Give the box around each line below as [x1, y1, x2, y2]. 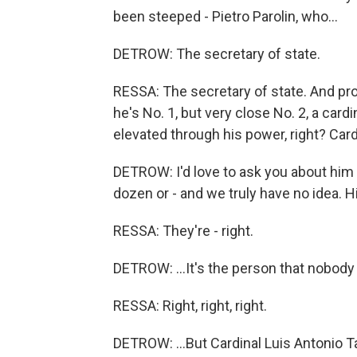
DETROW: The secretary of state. [113, 45, 320, 62]
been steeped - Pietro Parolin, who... [113, 8, 338, 25]
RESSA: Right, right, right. [113, 297, 267, 314]
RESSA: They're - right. [113, 222, 253, 239]
